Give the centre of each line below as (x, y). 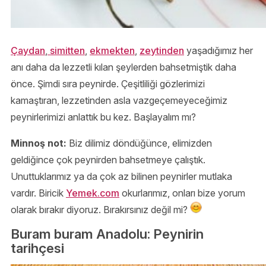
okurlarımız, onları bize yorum (182, 193)
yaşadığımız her (218, 50)
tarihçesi (37, 248)
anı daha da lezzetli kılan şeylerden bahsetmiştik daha (123, 67)
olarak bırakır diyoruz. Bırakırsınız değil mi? (100, 209)
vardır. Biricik (38, 193)
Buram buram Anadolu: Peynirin (107, 233)
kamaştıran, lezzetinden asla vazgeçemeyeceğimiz (119, 100)
